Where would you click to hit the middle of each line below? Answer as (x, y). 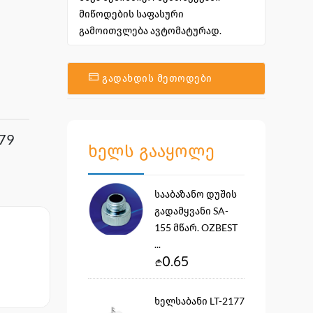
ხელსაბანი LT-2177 (199, 301)
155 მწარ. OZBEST (196, 227)
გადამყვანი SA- (191, 211)
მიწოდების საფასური (131, 14)
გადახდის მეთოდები (157, 78)
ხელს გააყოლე (151, 151)
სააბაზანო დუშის (196, 194)
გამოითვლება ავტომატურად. (150, 30)
